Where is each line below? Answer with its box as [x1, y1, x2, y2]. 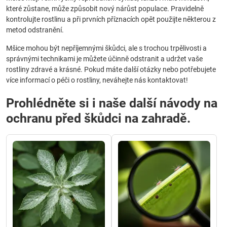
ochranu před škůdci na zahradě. [6, 111, 191, 126]
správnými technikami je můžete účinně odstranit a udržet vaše [6, 55, 203, 63]
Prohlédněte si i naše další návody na [6, 96, 217, 110]
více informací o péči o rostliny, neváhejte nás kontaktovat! [6, 76, 188, 84]
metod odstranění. [6, 26, 64, 34]
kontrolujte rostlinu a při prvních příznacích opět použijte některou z [6, 15, 216, 23]
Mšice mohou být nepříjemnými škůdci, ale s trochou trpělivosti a [6, 44, 207, 52]
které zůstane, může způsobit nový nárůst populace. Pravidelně [6, 5, 204, 13]
